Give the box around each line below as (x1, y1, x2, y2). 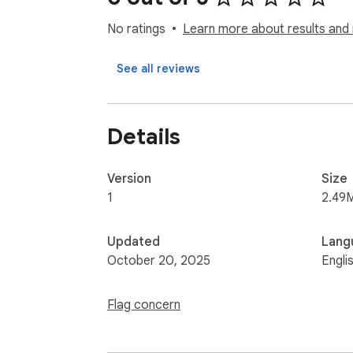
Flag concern (107, 296, 180, 313)
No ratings (107, 21, 165, 38)
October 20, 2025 (107, 252, 210, 269)
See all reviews (117, 61, 200, 76)
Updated (107, 233, 160, 250)
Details (107, 122, 180, 150)
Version (107, 170, 151, 187)
